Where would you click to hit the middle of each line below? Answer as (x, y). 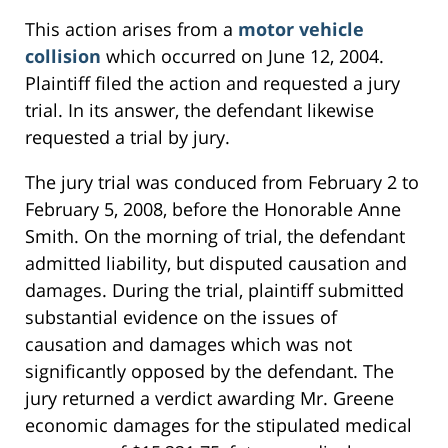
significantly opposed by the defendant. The (209, 371)
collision (65, 56)
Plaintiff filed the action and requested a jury (212, 83)
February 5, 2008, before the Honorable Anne (213, 209)
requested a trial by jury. (127, 137)
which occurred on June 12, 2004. (245, 56)
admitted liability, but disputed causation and (216, 263)
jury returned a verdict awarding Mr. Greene (209, 398)
